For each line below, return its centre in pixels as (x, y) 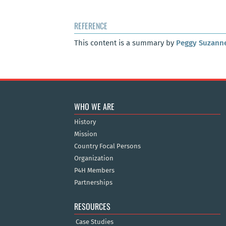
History (85, 122)
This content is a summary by (125, 43)
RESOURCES (92, 206)
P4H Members (94, 170)
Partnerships (93, 182)
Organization (94, 158)
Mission (86, 134)
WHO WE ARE (94, 106)
